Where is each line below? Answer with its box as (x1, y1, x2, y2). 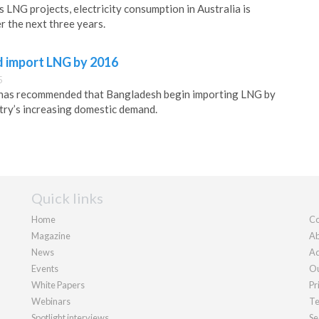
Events (31, 262, 58, 274)
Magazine (31, 229, 70, 241)
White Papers (31, 278, 85, 291)
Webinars (31, 295, 70, 307)
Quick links (31, 189, 103, 206)
